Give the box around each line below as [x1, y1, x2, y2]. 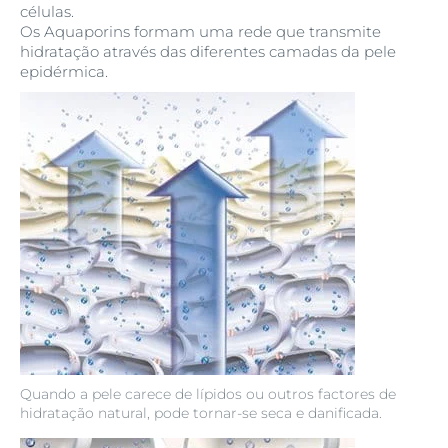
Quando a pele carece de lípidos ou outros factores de [20, 385, 396, 403]
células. [20, 2, 74, 21]
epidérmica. [20, 62, 108, 81]
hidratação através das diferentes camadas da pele [20, 42, 396, 61]
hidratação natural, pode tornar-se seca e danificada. [20, 404, 382, 422]
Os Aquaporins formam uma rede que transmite [20, 22, 381, 41]
